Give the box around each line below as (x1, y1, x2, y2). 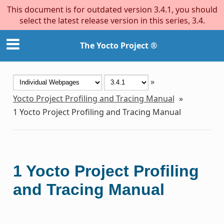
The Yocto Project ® (80, 40, 157, 51)
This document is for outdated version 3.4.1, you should (6, 4, 217, 15)
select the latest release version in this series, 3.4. (19, 15, 205, 26)
